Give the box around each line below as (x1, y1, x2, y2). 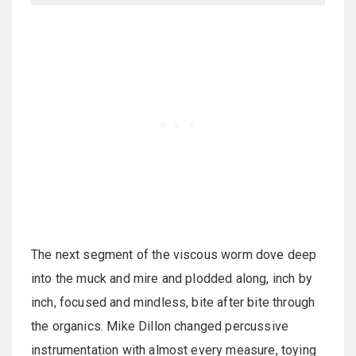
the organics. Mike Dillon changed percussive (31, 318, 289, 334)
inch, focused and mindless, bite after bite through (31, 294, 315, 310)
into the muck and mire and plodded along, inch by (31, 270, 312, 286)
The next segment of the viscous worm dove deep (31, 246, 317, 262)
